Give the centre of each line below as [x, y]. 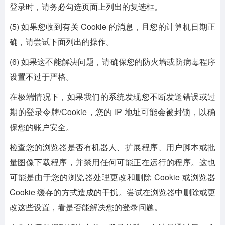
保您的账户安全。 [41, 127]
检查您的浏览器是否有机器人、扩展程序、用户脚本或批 [113, 147]
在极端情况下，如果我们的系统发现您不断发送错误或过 [113, 96]
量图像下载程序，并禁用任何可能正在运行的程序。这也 [113, 162]
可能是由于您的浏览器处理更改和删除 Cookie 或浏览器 [113, 177]
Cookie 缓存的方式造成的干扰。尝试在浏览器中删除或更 [113, 192]
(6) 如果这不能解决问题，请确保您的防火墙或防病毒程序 [113, 61]
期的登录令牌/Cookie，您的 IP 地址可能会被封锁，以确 [113, 111]
